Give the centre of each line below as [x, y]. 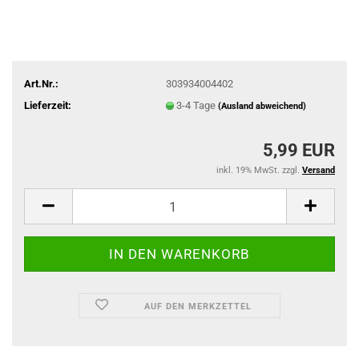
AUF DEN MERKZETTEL [198, 307]
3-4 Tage [197, 105]
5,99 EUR [299, 150]
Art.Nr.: [41, 83]
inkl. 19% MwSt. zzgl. [259, 170]
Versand [319, 170]
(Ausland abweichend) [262, 106]
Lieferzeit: [48, 105]
